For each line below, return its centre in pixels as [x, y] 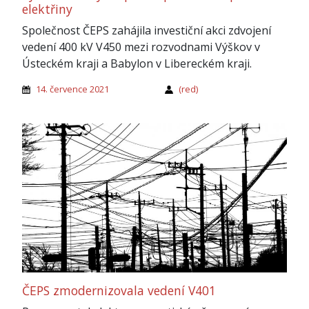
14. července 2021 [72, 89]
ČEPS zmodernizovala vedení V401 [119, 291]
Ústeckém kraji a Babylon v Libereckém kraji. [137, 64]
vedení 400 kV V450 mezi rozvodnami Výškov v [141, 47]
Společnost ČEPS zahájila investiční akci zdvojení [147, 31]
